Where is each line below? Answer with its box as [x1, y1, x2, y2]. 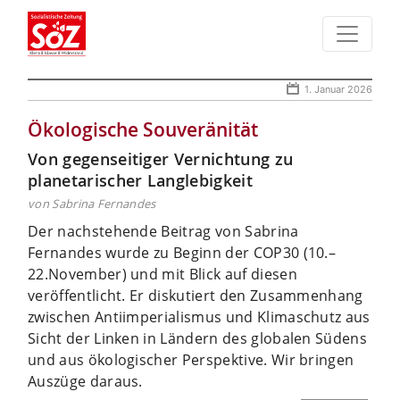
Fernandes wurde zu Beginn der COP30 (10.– [28, 242, 337, 262]
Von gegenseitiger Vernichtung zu [28, 147, 294, 170]
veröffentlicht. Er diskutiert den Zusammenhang [28, 285, 363, 305]
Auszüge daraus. [28, 371, 143, 391]
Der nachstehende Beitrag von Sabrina [28, 221, 299, 241]
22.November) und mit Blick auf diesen [28, 263, 297, 284]
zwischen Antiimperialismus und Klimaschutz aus [28, 306, 371, 327]
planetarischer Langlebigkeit [28, 169, 253, 191]
